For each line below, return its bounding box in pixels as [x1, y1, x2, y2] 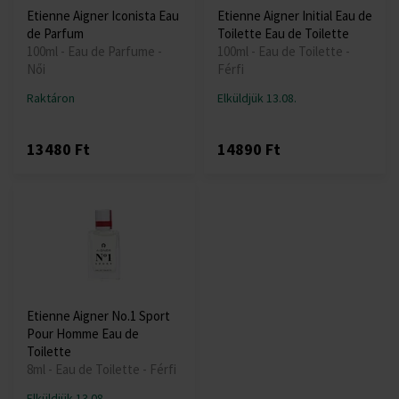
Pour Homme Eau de [27, 325, 139, 343]
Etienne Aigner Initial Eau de [217, 7, 372, 25]
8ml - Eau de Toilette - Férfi [27, 361, 176, 379]
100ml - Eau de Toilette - [217, 43, 350, 61]
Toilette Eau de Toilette [217, 25, 349, 43]
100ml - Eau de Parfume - [27, 43, 162, 61]
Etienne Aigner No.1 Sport [27, 307, 170, 325]
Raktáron [27, 90, 75, 107]
